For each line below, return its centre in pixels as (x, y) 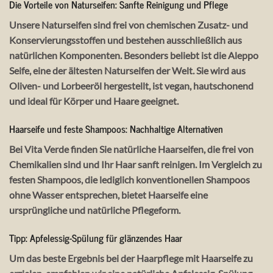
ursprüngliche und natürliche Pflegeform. (95, 210)
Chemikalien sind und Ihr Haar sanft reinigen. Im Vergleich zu (136, 165)
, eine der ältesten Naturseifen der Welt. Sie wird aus (137, 71)
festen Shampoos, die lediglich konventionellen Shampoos (129, 180)
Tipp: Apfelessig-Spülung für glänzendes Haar (96, 237)
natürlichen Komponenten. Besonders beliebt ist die (119, 55)
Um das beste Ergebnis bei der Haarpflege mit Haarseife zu (131, 258)
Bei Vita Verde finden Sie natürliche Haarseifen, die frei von (131, 149)
